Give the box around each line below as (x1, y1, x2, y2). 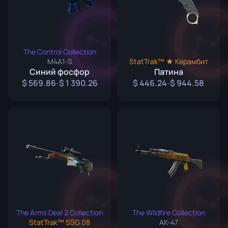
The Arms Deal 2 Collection (16, 208, 103, 217)
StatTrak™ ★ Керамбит (129, 56, 208, 66)
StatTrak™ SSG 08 (29, 217, 90, 227)
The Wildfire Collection (132, 208, 205, 217)
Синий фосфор (30, 66, 90, 77)
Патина (154, 66, 183, 77)
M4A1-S (47, 56, 72, 66)
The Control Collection (23, 47, 96, 56)
